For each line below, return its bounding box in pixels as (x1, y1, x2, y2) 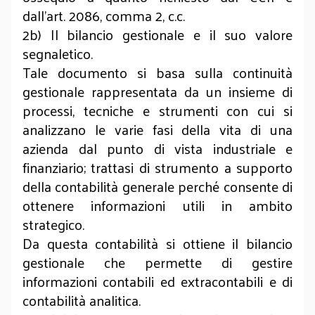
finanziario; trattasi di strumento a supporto (22, 155, 292, 180)
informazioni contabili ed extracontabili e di (22, 269, 292, 294)
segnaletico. (22, 41, 96, 66)
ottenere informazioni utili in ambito (22, 193, 292, 218)
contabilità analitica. (22, 288, 144, 313)
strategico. (22, 212, 88, 237)
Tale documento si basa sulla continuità (22, 60, 292, 85)
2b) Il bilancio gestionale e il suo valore (22, 22, 292, 47)
